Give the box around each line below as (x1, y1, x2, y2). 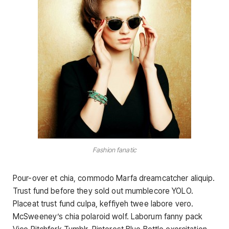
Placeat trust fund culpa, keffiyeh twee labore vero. (13, 199, 194, 209)
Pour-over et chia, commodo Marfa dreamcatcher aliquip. (13, 173, 215, 184)
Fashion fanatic (93, 146, 136, 154)
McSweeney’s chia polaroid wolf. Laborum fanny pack (13, 212, 203, 222)
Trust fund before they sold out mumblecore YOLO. (13, 186, 193, 196)
